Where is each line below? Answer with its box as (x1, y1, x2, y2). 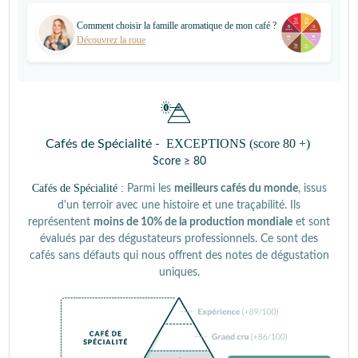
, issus (297, 183, 327, 194)
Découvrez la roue (77, 34, 145, 46)
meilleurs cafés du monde (173, 183, 298, 194)
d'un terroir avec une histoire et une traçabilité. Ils (58, 200, 300, 211)
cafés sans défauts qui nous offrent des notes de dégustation (29, 250, 329, 261)
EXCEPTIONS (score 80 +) (165, 137, 313, 150)
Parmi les (123, 183, 174, 194)
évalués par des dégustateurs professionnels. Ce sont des (40, 233, 318, 245)
